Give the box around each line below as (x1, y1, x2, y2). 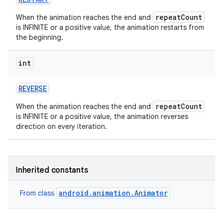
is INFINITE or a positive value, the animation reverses (16, 112, 188, 121)
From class (20, 189, 56, 198)
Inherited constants (16, 165, 88, 175)
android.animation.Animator (59, 188, 168, 198)
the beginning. (16, 33, 63, 42)
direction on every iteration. (16, 122, 107, 131)
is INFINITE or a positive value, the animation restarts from (16, 23, 204, 32)
